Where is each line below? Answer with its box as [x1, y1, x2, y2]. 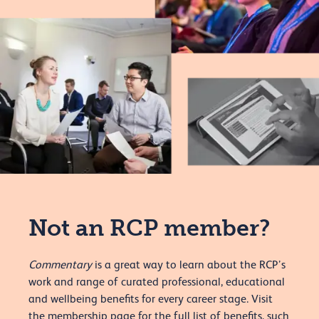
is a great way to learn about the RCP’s [92, 258, 286, 272]
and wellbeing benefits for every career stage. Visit [28, 293, 273, 306]
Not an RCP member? [28, 214, 270, 242]
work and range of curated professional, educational [28, 276, 285, 289]
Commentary [28, 258, 92, 272]
